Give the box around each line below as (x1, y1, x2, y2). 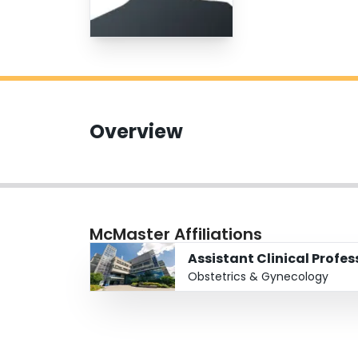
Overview (89, 118, 183, 145)
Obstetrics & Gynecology (188, 268, 328, 285)
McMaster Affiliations (89, 223, 262, 246)
